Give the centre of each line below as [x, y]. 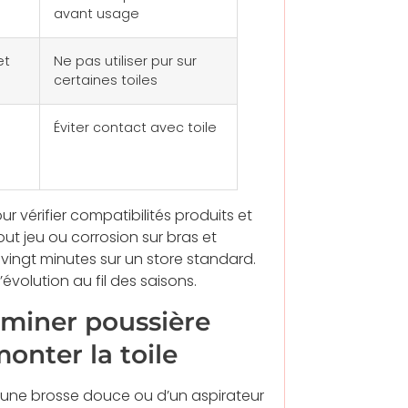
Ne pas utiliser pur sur [125, 61]
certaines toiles [106, 80]
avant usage [97, 13]
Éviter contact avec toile [135, 127]
